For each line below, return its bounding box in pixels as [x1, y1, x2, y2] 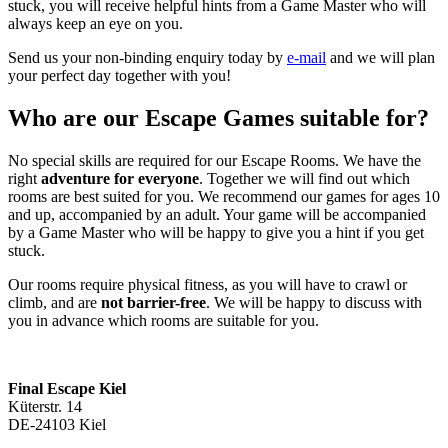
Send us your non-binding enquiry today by [8, 49, 287, 67]
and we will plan [326, 49, 435, 67]
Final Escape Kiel [8, 380, 126, 398]
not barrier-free [101, 294, 206, 312]
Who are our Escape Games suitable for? [8, 105, 429, 132]
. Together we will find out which [199, 170, 410, 188]
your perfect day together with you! [8, 67, 231, 85]
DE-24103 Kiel [8, 416, 106, 434]
